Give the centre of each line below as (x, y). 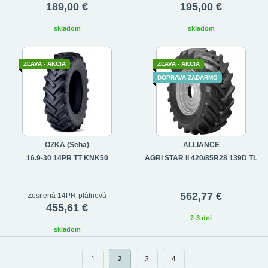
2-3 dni (201, 217)
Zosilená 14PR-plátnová (67, 195)
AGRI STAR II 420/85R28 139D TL (201, 158)
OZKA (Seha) (67, 144)
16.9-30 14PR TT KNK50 (67, 158)
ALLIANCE (201, 144)
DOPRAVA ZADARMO (188, 77)
